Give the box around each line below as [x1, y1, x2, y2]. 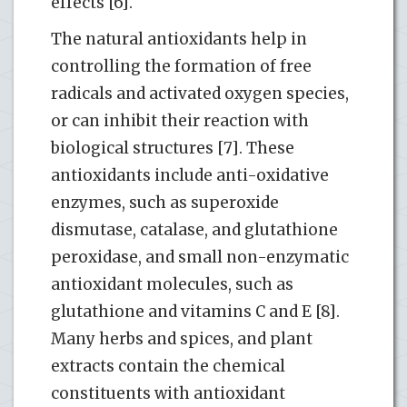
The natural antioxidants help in [51, 28, 307, 49]
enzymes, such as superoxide [51, 192, 279, 213]
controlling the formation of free [51, 55, 312, 76]
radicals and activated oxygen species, [51, 83, 349, 104]
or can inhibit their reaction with [51, 110, 309, 131]
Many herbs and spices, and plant [51, 328, 313, 349]
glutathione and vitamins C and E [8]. [51, 301, 340, 322]
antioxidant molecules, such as [51, 273, 293, 294]
